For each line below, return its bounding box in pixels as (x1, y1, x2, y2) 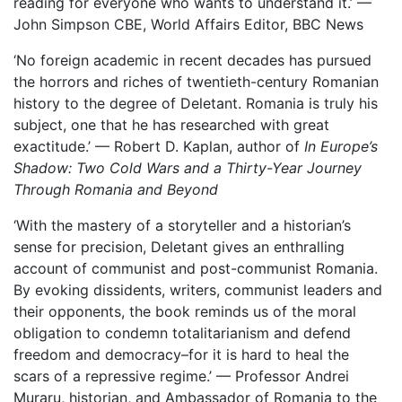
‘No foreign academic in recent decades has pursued (13, 51, 371, 69)
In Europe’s (304, 137, 378, 155)
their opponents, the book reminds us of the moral (13, 302, 356, 320)
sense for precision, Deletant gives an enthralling (13, 238, 345, 256)
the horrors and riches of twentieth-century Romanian (13, 73, 379, 91)
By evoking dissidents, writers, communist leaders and (13, 281, 382, 299)
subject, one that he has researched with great (13, 116, 329, 134)
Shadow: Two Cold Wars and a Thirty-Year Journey (13, 159, 362, 177)
